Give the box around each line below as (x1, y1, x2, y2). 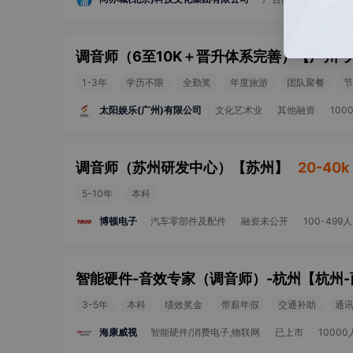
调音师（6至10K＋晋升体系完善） (76, 48, 295, 65)
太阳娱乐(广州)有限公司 (99, 103, 202, 116)
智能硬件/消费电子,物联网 (150, 326, 260, 338)
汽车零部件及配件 (150, 215, 226, 227)
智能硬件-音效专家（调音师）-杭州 (76, 270, 301, 287)
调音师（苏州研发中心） (76, 159, 232, 176)
